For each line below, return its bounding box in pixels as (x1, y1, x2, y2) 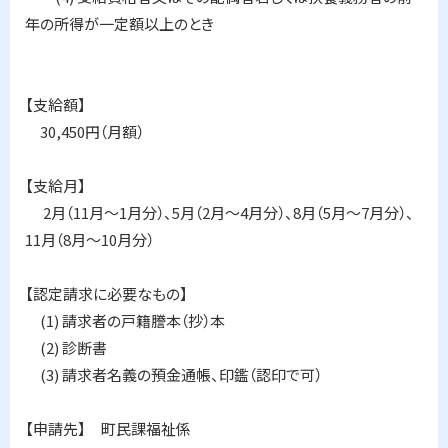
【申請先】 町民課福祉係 (25, 418, 191, 439)
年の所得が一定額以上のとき (25, 13, 214, 34)
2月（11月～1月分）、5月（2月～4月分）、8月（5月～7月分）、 (25, 202, 414, 223)
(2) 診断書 (25, 337, 107, 358)
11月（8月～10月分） (25, 229, 154, 250)
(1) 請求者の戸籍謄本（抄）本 (25, 310, 225, 331)
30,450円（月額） (25, 121, 144, 142)
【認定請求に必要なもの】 (25, 283, 188, 304)
